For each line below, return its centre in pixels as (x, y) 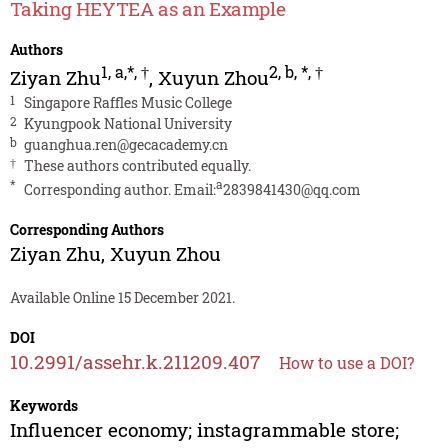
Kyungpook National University (127, 124)
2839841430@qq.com (291, 190)
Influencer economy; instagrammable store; (204, 430)
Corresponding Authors (86, 230)
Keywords (43, 406)
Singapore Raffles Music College (127, 103)
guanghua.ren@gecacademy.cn (125, 145)
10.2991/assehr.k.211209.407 (134, 362)
